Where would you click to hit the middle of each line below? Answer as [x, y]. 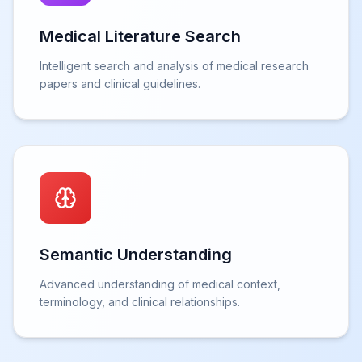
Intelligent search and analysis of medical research [174, 66]
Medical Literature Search [140, 37]
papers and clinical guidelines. [120, 84]
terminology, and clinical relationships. [140, 302]
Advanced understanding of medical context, [160, 284]
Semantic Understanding [136, 255]
